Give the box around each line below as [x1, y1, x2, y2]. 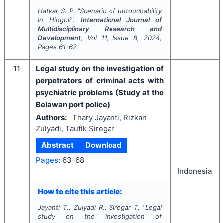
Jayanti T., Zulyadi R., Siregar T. [37, 203, 140, 211]
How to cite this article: [37, 186, 122, 196]
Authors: [36, 112, 67, 122]
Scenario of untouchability [80, 7, 162, 15]
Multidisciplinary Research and [37, 25, 162, 33]
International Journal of [81, 16, 162, 24]
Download [85, 140, 122, 150]
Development [37, 34, 81, 42]
